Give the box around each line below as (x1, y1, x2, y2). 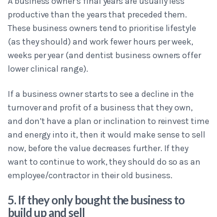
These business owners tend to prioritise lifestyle (8, 23, 197, 34)
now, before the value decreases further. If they (8, 143, 189, 154)
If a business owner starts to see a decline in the (8, 89, 194, 100)
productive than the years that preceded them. (8, 9, 187, 20)
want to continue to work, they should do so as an (8, 156, 201, 168)
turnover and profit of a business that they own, (8, 102, 193, 113)
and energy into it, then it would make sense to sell (8, 129, 205, 140)
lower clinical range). (8, 63, 88, 75)
